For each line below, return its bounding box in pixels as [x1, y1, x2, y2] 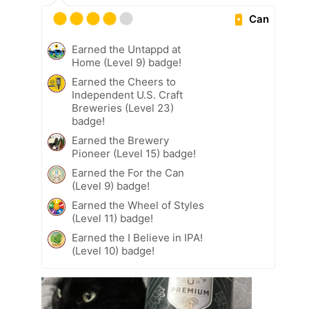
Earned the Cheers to [72, 75, 176, 89]
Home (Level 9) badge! [72, 56, 181, 70]
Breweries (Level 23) [72, 101, 174, 115]
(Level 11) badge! [72, 212, 153, 226]
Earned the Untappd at [72, 43, 181, 57]
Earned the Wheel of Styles [72, 199, 204, 212]
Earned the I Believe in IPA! [72, 231, 203, 245]
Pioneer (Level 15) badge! [72, 147, 196, 161]
